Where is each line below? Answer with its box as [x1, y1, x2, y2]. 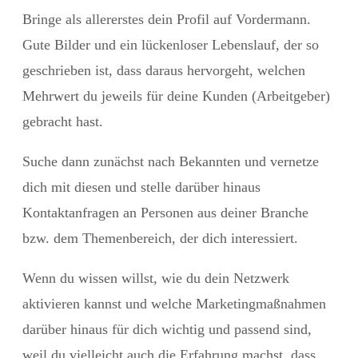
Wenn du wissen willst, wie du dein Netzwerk [22, 269, 289, 286]
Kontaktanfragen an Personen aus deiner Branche [22, 204, 308, 221]
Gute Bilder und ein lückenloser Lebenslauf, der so [22, 36, 319, 53]
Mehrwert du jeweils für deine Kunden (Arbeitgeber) [22, 87, 330, 104]
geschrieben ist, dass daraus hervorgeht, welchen [22, 62, 305, 78]
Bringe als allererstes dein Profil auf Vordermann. [22, 10, 311, 27]
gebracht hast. [22, 113, 103, 129]
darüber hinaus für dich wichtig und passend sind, [22, 320, 312, 337]
